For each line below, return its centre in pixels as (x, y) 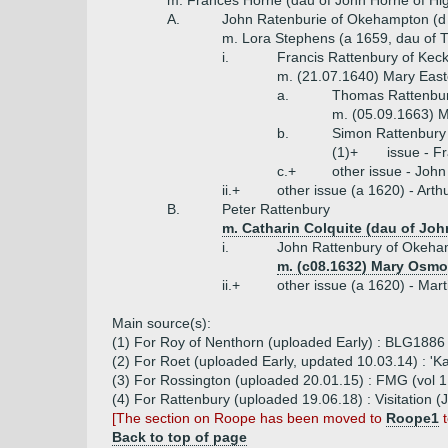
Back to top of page (179, 437)
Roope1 (412, 418)
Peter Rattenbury (276, 209)
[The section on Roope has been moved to (249, 418)
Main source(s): (161, 323)
